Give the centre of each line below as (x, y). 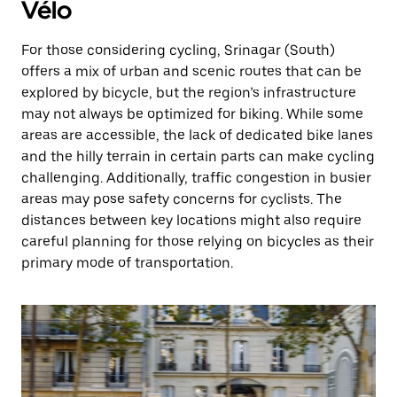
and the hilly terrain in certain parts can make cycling (198, 156)
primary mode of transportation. (127, 263)
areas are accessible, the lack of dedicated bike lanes (197, 135)
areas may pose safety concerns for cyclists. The (182, 199)
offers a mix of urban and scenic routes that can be (191, 71)
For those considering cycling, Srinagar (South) (178, 50)
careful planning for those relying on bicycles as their (198, 241)
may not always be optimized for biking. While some (192, 114)
